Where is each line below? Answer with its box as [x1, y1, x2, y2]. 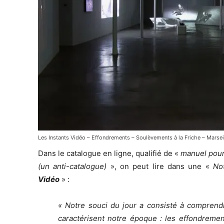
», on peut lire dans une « [110, 161, 213, 171]
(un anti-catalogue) [38, 161, 110, 171]
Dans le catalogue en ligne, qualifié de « [38, 148, 180, 158]
